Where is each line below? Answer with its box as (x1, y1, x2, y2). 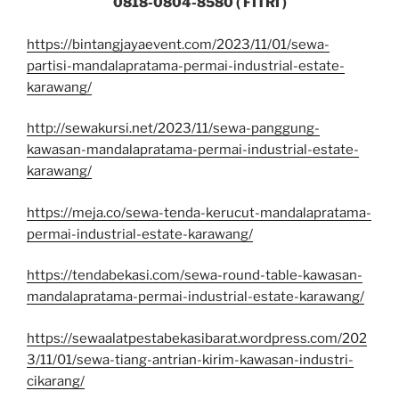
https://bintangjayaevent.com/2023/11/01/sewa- (27, 36, 330, 53)
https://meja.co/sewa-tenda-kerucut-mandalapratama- (27, 204, 371, 221)
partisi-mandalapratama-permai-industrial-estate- (27, 57, 345, 74)
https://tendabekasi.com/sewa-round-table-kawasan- (27, 267, 362, 284)
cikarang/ (27, 372, 85, 389)
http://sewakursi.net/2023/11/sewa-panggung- (27, 120, 320, 137)
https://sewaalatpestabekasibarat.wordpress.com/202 (27, 330, 367, 346)
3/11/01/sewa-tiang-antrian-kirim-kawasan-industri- (27, 351, 354, 368)
